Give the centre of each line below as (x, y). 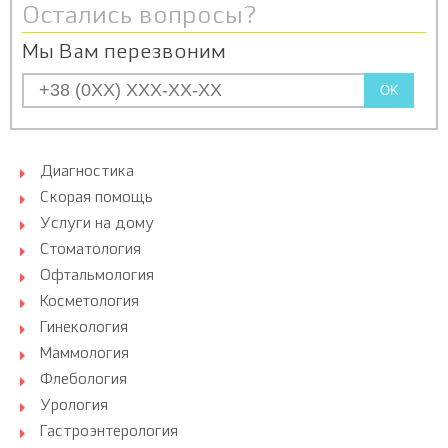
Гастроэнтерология (109, 432)
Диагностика (87, 172)
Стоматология (90, 250)
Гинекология (84, 328)
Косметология (89, 302)
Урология (74, 406)
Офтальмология (97, 276)
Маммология (84, 354)
